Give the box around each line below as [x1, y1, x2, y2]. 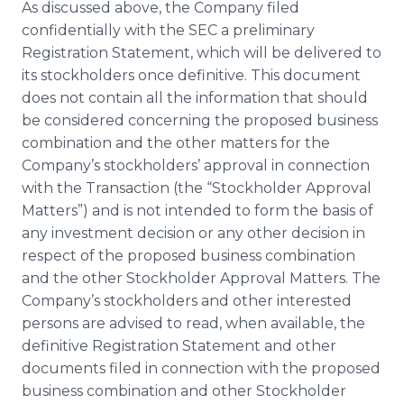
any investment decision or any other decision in [22, 225, 365, 242]
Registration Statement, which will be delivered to [22, 44, 381, 61]
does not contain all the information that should [22, 89, 368, 106]
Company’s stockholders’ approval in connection [22, 157, 370, 174]
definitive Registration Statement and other [22, 337, 336, 354]
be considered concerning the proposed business [22, 112, 378, 129]
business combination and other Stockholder [22, 382, 346, 399]
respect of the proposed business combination [22, 247, 355, 264]
